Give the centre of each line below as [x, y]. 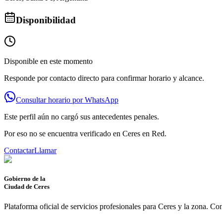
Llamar [45, 151]
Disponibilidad [46, 20]
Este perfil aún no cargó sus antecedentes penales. [82, 117]
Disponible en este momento [48, 61]
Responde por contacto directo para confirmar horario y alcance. [104, 78]
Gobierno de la [25, 179]
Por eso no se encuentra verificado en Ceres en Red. [85, 134]
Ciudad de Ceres [27, 187]
